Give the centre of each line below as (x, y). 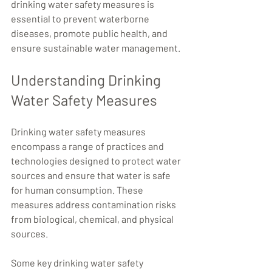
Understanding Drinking (87, 80)
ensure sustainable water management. (96, 48)
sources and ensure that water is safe (92, 175)
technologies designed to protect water (97, 161)
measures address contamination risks (94, 204)
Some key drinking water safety (78, 263)
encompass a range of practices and (88, 146)
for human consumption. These (78, 190)
